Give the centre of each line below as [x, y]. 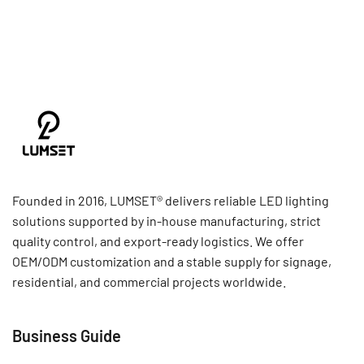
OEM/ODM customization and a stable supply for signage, [172, 261]
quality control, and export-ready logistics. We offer [158, 241]
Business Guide [67, 336]
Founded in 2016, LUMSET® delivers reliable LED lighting [171, 200]
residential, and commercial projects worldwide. [149, 282]
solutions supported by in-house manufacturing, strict [167, 221]
